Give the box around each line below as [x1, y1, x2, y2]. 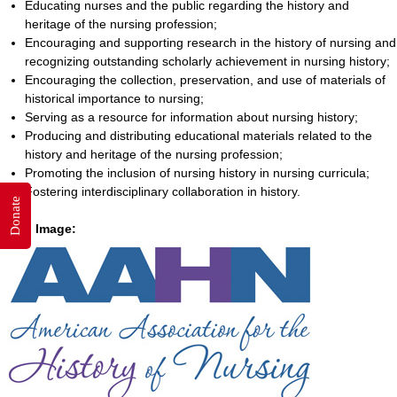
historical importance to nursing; [25, 90, 204, 105]
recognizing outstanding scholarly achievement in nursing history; [25, 53, 390, 68]
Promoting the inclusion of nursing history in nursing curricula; [25, 165, 370, 180]
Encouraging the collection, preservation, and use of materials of [25, 72, 385, 87]
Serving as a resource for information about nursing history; [25, 109, 358, 124]
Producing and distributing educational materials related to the [25, 128, 372, 143]
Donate [8, 195, 22, 236]
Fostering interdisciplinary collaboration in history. [25, 183, 300, 198]
